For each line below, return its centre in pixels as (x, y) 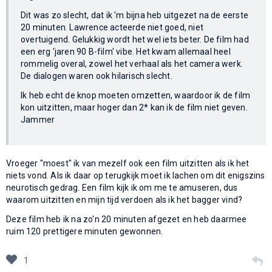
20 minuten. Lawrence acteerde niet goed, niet (112, 27)
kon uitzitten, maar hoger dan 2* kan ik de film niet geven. (134, 107)
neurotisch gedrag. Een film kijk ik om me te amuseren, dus (122, 187)
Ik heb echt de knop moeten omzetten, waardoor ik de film (136, 95)
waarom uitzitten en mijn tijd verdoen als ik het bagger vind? (124, 199)
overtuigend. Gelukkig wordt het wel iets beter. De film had (135, 39)
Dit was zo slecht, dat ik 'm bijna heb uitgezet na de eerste (135, 15)
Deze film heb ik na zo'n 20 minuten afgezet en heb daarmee (127, 219)
